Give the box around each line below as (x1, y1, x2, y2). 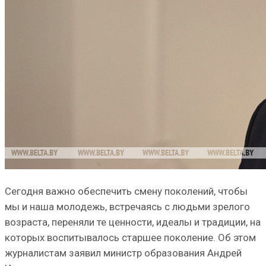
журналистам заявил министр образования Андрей (5, 246, 242, 259)
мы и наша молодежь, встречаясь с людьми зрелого (5, 200, 250, 213)
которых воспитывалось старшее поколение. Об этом (5, 231, 256, 243)
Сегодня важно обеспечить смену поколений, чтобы (5, 185, 248, 197)
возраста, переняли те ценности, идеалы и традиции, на (5, 216, 261, 228)
